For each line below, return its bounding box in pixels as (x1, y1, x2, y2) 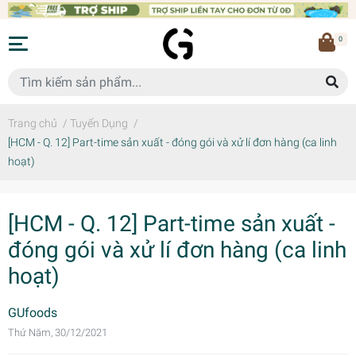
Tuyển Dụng (70, 117, 128, 130)
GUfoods (8, 305, 57, 320)
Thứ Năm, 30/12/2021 (8, 327, 107, 339)
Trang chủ (8, 117, 57, 130)
